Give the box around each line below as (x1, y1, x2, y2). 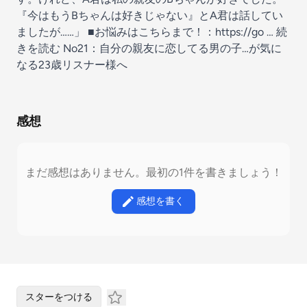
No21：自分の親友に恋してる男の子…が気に (63, 42, 282, 55)
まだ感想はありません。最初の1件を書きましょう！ (25, 166, 282, 179)
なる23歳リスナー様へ (16, 58, 127, 71)
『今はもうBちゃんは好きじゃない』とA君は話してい (16, 9, 283, 22)
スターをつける (25, 291, 93, 303)
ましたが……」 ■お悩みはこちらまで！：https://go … (16, 25, 276, 38)
